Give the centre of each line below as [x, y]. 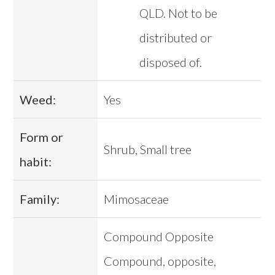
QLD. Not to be [178, 13]
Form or [42, 137]
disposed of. [170, 62]
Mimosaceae [137, 199]
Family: [40, 199]
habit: [36, 162]
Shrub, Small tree [148, 149]
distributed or [175, 38]
